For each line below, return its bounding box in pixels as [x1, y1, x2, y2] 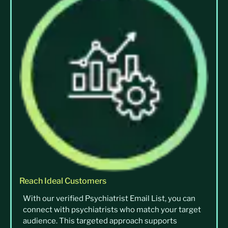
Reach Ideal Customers [19, 176, 106, 186]
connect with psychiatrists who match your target [23, 205, 201, 215]
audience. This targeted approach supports [23, 216, 177, 226]
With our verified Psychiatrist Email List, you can [23, 194, 195, 204]
